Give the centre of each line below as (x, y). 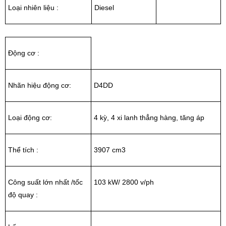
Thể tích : (23, 150)
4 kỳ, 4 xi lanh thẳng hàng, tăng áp (149, 117)
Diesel (104, 7)
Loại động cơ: (30, 117)
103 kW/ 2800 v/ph (124, 182)
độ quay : (23, 194)
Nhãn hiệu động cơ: (40, 85)
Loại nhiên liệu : (33, 7)
